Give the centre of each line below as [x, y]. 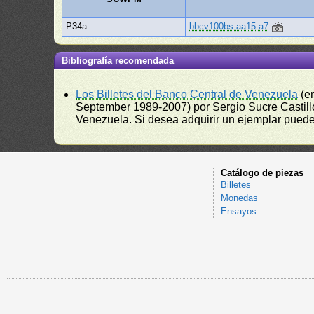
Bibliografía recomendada [118, 61]
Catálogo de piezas [262, 173]
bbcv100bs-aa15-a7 [229, 26]
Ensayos [238, 211]
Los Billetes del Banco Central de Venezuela [187, 94]
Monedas [239, 198]
